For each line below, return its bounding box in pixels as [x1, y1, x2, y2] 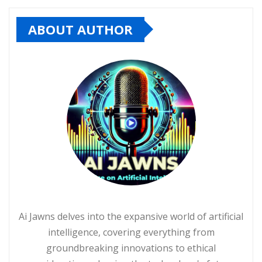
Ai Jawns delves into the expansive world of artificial [19, 210, 243, 223]
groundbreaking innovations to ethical [46, 242, 216, 255]
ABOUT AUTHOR [28, 20, 133, 38]
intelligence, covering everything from [47, 226, 215, 239]
